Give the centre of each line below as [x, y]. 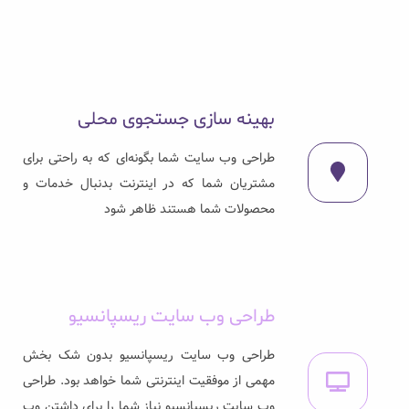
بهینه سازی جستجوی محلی [176, 119]
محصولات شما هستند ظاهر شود [189, 209]
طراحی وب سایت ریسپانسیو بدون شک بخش [149, 355]
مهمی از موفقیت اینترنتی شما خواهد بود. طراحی [149, 380]
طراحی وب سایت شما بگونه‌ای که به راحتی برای [149, 157]
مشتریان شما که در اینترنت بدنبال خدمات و [149, 183]
